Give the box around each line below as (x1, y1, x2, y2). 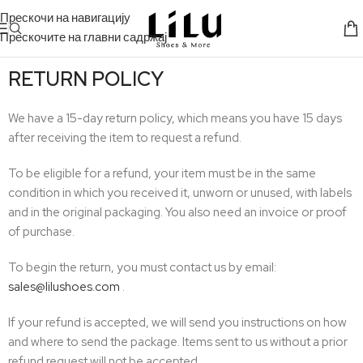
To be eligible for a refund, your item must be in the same (8, 165, 316, 181)
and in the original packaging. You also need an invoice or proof (8, 204, 347, 220)
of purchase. (8, 224, 75, 240)
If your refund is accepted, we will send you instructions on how (8, 314, 347, 331)
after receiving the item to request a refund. (8, 130, 241, 146)
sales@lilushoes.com (8, 279, 120, 295)
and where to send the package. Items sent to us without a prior (8, 334, 348, 350)
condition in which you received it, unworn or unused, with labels (8, 185, 352, 201)
